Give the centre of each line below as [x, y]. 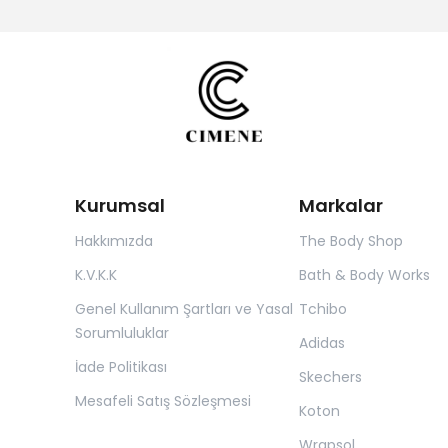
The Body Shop [350, 240]
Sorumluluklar [122, 332]
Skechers [330, 376]
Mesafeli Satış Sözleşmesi [163, 400]
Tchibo [322, 308]
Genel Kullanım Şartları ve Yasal [184, 308]
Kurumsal [120, 205]
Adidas [321, 342]
